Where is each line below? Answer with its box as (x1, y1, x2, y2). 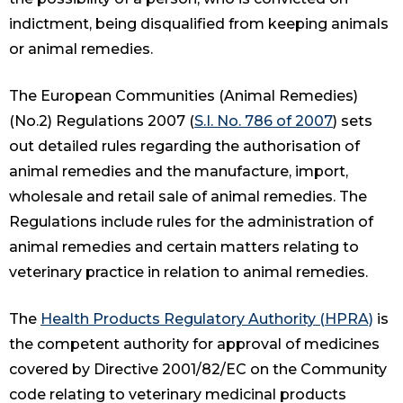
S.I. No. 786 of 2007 (194, 112, 333, 130)
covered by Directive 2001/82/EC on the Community (9, 361, 387, 379)
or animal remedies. (9, 40, 153, 58)
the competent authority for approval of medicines (9, 336, 380, 354)
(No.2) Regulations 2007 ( (9, 112, 194, 130)
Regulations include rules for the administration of (9, 213, 373, 231)
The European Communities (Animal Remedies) (9, 87, 358, 105)
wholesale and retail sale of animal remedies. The (9, 188, 367, 206)
